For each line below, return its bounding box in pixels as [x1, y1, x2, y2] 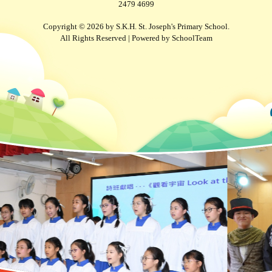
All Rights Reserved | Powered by [59, 33, 172, 42]
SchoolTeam [171, 33, 212, 42]
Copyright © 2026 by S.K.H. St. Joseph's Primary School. [42, 22, 229, 31]
